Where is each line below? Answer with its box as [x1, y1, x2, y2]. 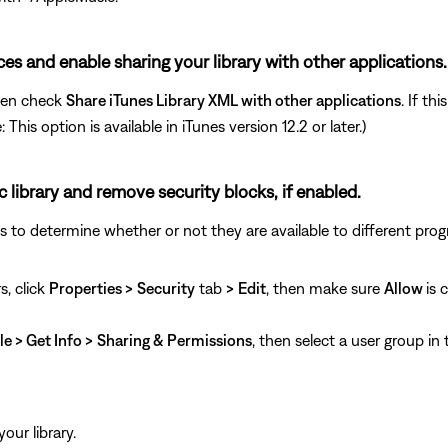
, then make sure [266, 278, 384, 297]
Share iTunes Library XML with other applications [66, 90, 401, 109]
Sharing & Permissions [97, 330, 252, 349]
